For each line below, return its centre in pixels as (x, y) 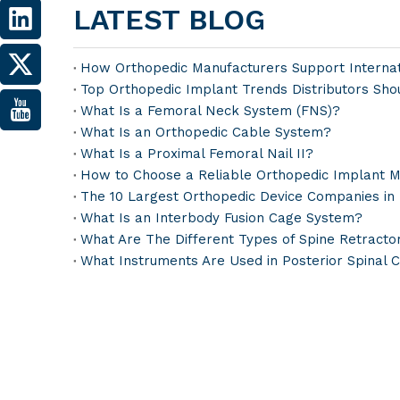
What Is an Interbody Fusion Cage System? (221, 218)
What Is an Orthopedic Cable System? (206, 132)
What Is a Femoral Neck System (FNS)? (210, 111)
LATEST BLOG (169, 20)
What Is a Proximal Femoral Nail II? (197, 154)
